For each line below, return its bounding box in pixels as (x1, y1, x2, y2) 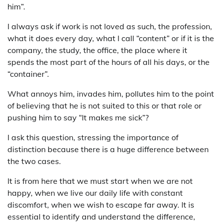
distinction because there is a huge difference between (7, 144, 209, 154)
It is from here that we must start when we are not (7, 175, 193, 186)
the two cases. (7, 156, 61, 166)
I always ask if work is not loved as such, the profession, (7, 21, 212, 31)
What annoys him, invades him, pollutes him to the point (7, 88, 214, 99)
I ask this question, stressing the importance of (7, 132, 178, 142)
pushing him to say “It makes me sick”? (7, 112, 149, 122)
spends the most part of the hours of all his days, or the (7, 56, 210, 67)
